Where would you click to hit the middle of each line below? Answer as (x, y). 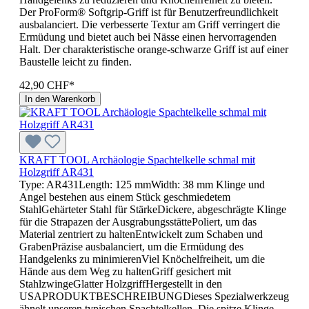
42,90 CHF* (47, 85)
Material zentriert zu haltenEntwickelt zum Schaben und (141, 234)
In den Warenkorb (60, 99)
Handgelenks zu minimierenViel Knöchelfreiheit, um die (142, 259)
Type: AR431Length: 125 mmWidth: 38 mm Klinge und (142, 184)
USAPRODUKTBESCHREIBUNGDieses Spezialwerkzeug (154, 296)
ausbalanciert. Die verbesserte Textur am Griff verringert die (150, 24)
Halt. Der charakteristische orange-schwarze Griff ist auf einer (154, 49)
